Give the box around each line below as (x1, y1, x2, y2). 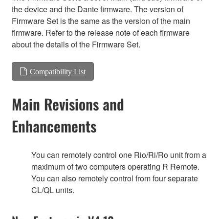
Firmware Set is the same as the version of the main (12, 15, 190, 26)
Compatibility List (30, 67, 86, 75)
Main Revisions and (12, 92, 124, 115)
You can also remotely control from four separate (31, 172, 198, 184)
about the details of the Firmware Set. (12, 38, 140, 50)
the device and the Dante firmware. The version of (12, 3, 183, 15)
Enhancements (12, 114, 96, 137)
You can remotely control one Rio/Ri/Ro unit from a (31, 149, 206, 160)
